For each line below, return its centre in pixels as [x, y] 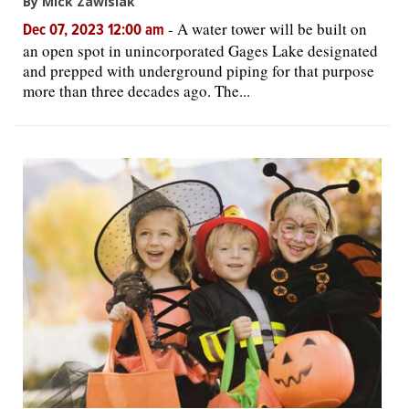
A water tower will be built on [272, 28]
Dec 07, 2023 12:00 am [95, 31]
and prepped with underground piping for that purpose [199, 70]
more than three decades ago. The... [136, 90]
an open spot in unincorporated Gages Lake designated [200, 50]
